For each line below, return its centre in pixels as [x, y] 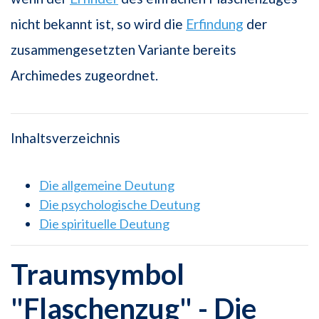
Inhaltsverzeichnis [66, 137]
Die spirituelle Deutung [104, 223]
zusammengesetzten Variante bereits [124, 49]
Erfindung [215, 23]
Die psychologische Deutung [120, 204]
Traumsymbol [98, 274]
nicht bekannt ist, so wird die [98, 23]
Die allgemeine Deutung [107, 185]
